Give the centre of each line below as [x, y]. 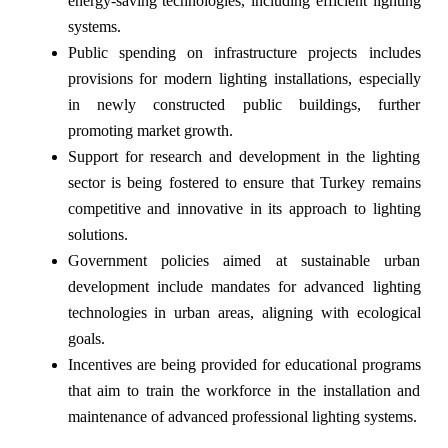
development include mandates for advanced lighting [244, 287]
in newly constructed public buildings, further [244, 105]
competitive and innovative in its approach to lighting [244, 209]
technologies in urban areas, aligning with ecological [244, 313]
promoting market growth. [150, 131]
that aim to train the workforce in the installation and [244, 391]
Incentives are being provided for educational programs [244, 365]
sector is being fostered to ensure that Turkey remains [244, 183]
